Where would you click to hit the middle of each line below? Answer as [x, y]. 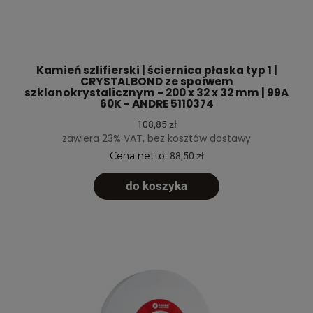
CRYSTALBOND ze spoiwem [156, 82]
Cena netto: [139, 155]
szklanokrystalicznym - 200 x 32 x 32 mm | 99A [156, 93]
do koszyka [156, 186]
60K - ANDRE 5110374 [156, 104]
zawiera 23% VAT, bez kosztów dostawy [156, 138]
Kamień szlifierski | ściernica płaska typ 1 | [156, 71]
